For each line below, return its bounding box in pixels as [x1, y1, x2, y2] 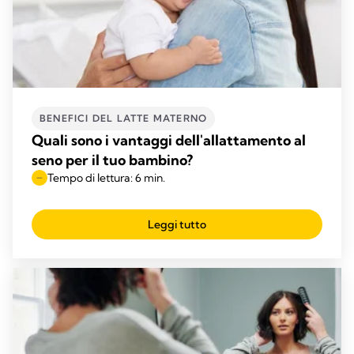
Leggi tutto [148, 217, 206, 232]
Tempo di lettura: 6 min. [47, 170, 165, 185]
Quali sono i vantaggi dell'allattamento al [32, 130, 306, 149]
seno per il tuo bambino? [32, 150, 193, 169]
